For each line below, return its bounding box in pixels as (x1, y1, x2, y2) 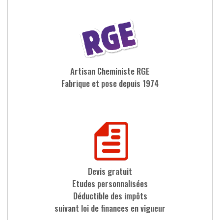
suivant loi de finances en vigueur (55, 202, 165, 215)
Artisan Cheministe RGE (70, 65, 150, 78)
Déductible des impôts (73, 190, 147, 202)
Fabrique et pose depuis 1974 (61, 77, 159, 90)
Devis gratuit (88, 165, 132, 178)
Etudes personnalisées (72, 177, 148, 190)
